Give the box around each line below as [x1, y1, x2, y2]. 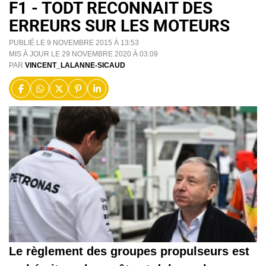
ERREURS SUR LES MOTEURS [9, 14, 230, 37]
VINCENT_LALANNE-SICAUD [25, 61, 125, 70]
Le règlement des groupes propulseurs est [9, 245, 249, 258]
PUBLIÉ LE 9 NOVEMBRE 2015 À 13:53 [9, 39, 139, 47]
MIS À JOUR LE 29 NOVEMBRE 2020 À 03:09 [9, 50, 158, 59]
